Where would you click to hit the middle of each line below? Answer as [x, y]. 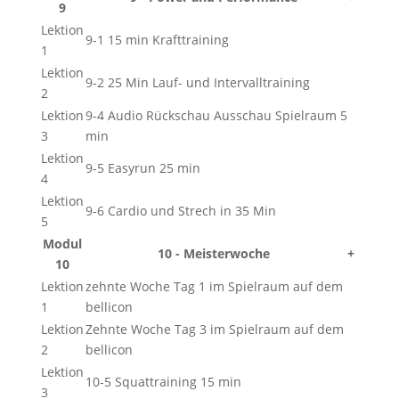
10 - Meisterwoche [214, 253]
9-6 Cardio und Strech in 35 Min [180, 211]
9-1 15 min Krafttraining [157, 40]
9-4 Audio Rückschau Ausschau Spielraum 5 [216, 115]
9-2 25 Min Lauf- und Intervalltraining [197, 82]
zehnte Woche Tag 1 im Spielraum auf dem [214, 286]
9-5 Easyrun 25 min [142, 168]
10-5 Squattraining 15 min [163, 382]
